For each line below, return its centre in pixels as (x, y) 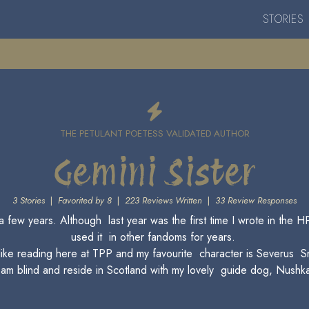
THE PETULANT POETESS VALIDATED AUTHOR (154, 133)
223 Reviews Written (163, 200)
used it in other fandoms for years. (154, 237)
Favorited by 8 (85, 200)
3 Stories (29, 200)
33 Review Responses (256, 200)
